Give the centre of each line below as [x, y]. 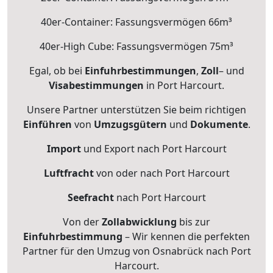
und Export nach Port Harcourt [154, 149]
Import [64, 149]
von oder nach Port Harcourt [161, 173]
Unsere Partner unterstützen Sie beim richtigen [136, 110]
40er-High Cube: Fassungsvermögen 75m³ [136, 47]
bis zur [193, 222]
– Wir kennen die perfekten [186, 237]
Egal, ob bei [57, 71]
